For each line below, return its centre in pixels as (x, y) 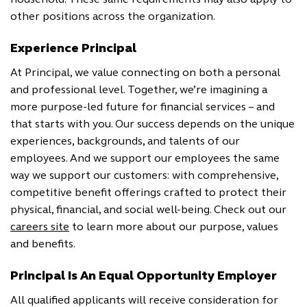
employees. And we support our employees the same (145, 159)
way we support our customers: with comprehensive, (144, 176)
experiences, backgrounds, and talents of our (125, 142)
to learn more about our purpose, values (174, 228)
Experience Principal (73, 49)
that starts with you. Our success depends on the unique (152, 125)
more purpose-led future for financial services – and (143, 108)
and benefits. (43, 245)
